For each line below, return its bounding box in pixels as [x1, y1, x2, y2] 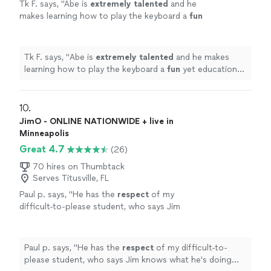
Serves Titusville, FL [33, 173, 109, 184]
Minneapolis [19, 128, 69, 139]
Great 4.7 [19, 143, 65, 155]
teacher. [19, 226, 51, 237]
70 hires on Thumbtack [33, 162, 125, 172]
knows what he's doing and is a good [19, 214, 165, 224]
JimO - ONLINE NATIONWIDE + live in [19, 116, 174, 127]
